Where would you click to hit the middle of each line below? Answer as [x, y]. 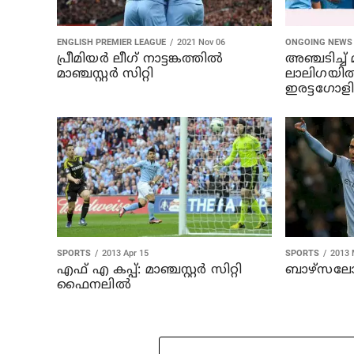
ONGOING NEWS [318, 42]
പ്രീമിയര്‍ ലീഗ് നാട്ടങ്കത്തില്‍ [140, 59]
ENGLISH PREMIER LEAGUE [111, 42]
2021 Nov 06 [201, 42]
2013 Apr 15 [125, 254]
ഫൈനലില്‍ [94, 286]
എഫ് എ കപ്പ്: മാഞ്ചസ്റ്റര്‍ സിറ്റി [150, 271]
